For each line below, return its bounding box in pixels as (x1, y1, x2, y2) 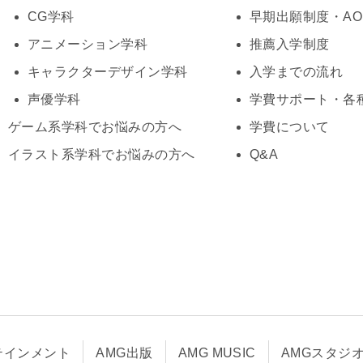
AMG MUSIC (177, 345, 256, 360)
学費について (249, 119, 330, 134)
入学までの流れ (249, 64, 344, 79)
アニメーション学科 (27, 36, 148, 51)
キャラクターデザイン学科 (27, 64, 188, 79)
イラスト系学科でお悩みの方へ (7, 147, 195, 161)
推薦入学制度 (249, 36, 330, 51)
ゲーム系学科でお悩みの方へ (7, 119, 182, 134)
